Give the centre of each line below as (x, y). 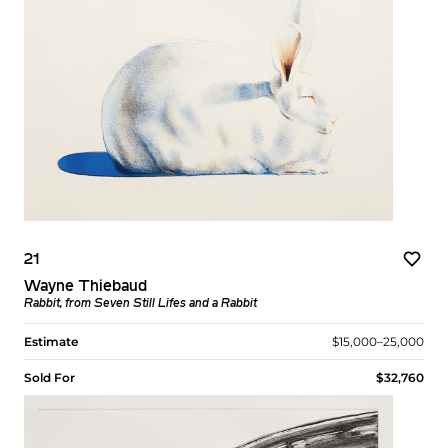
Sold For (49, 377)
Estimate (51, 341)
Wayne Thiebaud (85, 286)
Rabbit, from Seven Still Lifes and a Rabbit (140, 303)
